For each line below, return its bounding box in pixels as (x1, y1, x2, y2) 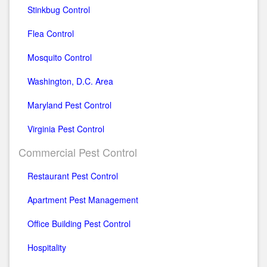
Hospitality (27, 241, 66, 253)
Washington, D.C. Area (27, 74, 113, 87)
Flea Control (27, 27, 74, 39)
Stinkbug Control (27, 3, 90, 15)
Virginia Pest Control (27, 122, 104, 135)
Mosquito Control (27, 51, 92, 63)
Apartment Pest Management (27, 193, 138, 206)
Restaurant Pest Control (27, 169, 118, 182)
